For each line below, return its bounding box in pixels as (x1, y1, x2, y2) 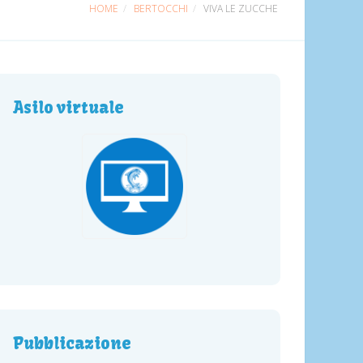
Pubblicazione (13, 333, 131, 353)
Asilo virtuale (13, 97, 124, 117)
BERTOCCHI (134, 2, 188, 15)
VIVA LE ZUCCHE (203, 2, 278, 15)
